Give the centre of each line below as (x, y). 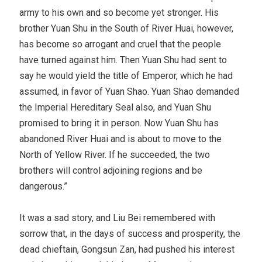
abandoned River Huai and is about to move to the (121, 139)
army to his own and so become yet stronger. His (119, 12)
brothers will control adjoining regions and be (111, 170)
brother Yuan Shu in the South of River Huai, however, (127, 28)
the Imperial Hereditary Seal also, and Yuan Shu (116, 107)
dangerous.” (44, 186)
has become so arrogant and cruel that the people (120, 44)
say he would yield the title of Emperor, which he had (126, 75)
